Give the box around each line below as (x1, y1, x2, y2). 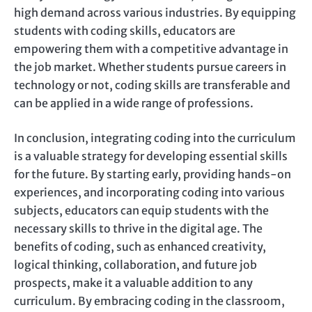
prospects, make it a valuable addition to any (14, 276, 253, 290)
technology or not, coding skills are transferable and (14, 78, 290, 93)
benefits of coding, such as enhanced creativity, (14, 240, 266, 254)
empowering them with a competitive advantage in (14, 42, 288, 56)
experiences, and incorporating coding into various (14, 185, 285, 200)
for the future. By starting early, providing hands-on (14, 167, 291, 182)
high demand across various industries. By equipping (14, 6, 296, 20)
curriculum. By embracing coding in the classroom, (14, 294, 285, 309)
